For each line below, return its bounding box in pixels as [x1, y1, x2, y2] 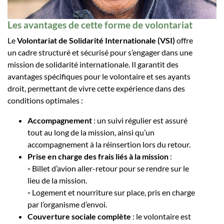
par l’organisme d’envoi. [27, 199, 107, 209]
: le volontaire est [131, 211, 191, 221]
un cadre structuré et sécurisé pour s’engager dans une [7, 47, 192, 57]
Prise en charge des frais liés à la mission [27, 151, 168, 161]
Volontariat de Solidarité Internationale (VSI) [17, 35, 175, 45]
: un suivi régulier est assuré [92, 115, 187, 125]
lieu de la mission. [27, 175, 87, 185]
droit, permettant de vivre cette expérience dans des [7, 83, 185, 93]
